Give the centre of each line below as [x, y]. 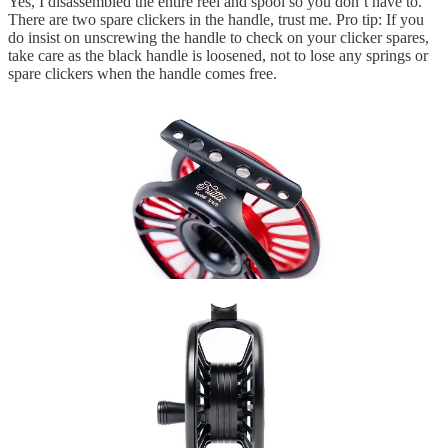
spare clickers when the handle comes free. [142, 74]
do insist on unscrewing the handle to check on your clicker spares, [218, 38]
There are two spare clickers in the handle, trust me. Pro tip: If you [216, 20]
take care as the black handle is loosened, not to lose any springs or [218, 56]
